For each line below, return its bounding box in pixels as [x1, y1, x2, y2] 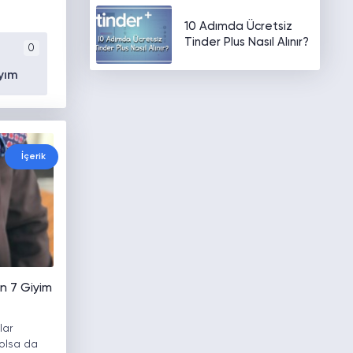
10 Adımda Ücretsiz [184, 20, 292, 32]
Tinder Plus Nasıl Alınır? [184, 36, 309, 48]
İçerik [20, 152, 46, 162]
